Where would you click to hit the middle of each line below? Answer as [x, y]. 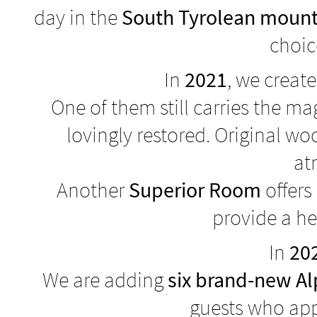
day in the [78, 17]
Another [92, 190]
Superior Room [195, 190]
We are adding [105, 280]
